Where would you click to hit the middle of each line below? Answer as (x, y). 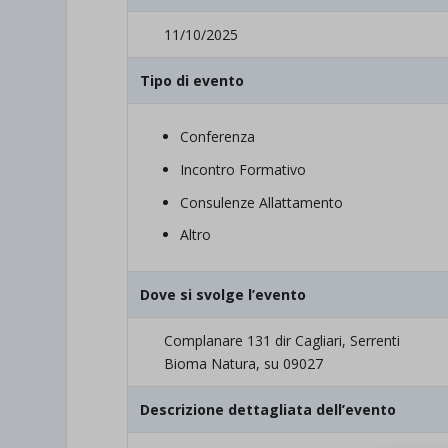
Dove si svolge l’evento (223, 295)
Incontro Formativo (243, 169)
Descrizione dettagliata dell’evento (268, 410)
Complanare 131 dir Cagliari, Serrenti (282, 341)
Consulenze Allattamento (262, 202)
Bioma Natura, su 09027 (244, 364)
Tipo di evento (192, 81)
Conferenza (218, 136)
